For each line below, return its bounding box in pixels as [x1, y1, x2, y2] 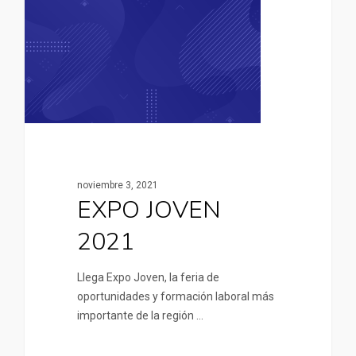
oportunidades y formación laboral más [76, 290, 274, 304]
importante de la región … [76, 309, 203, 323]
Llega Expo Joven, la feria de [76, 271, 219, 284]
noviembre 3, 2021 [76, 180, 158, 192]
